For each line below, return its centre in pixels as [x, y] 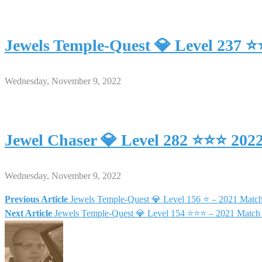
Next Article [28, 213]
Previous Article [36, 199]
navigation [46, 234]
